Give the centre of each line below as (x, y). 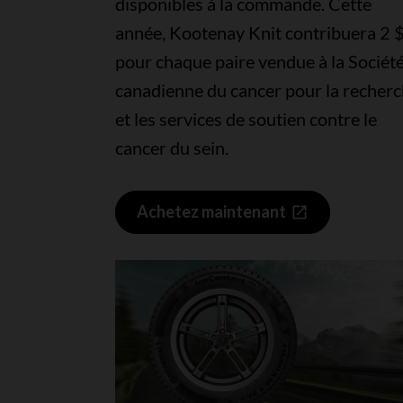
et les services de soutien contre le (246, 118)
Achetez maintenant (211, 212)
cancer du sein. (171, 147)
